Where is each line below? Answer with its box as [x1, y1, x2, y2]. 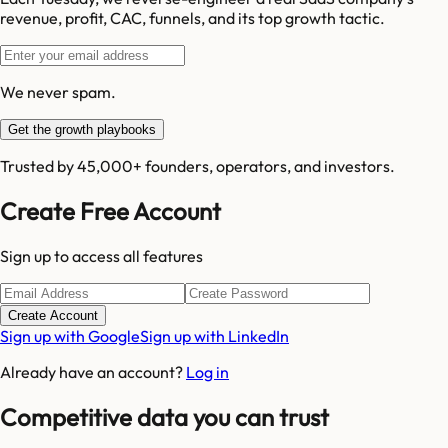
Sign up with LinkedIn [140, 326, 289, 347]
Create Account [8, 308, 98, 324]
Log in [186, 362, 229, 383]
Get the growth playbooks [8, 122, 156, 138]
